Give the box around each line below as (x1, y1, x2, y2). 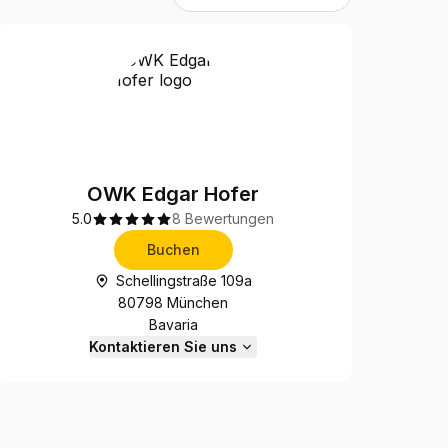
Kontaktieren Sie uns (89, 338, 238, 355)
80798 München (118, 294, 229, 311)
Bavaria (148, 316, 198, 333)
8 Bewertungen (172, 210, 275, 227)
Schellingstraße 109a (116, 272, 253, 289)
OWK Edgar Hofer (87, 182, 260, 206)
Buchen (146, 241, 200, 258)
